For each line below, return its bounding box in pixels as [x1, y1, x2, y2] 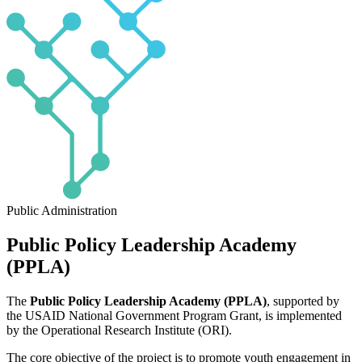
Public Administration [6, 204, 117, 218]
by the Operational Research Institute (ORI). [6, 322, 232, 337]
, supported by [267, 293, 339, 308]
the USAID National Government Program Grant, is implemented [6, 308, 342, 322]
